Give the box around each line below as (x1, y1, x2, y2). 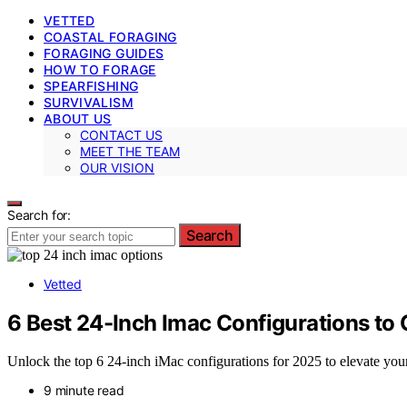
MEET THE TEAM (80, 143, 180, 159)
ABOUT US (44, 110, 112, 126)
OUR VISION (80, 159, 154, 175)
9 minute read (44, 382, 124, 399)
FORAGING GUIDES (44, 45, 164, 61)
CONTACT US (80, 126, 163, 143)
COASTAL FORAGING (44, 28, 177, 45)
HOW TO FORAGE (44, 61, 156, 77)
